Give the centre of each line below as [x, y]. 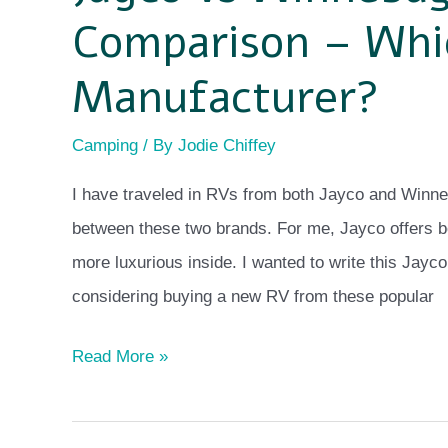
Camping [105, 145]
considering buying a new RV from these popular [253, 297]
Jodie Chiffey [227, 145]
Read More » [120, 356]
